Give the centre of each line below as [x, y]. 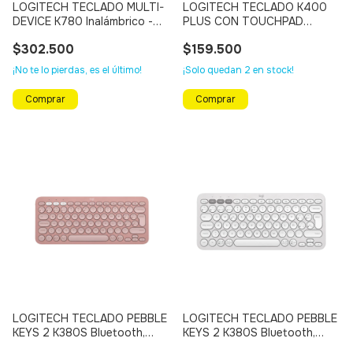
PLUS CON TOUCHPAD [243, 22]
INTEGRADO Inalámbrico [246, 36]
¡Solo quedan [214, 71]
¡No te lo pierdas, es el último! [77, 71]
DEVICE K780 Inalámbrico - [83, 22]
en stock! [272, 71]
